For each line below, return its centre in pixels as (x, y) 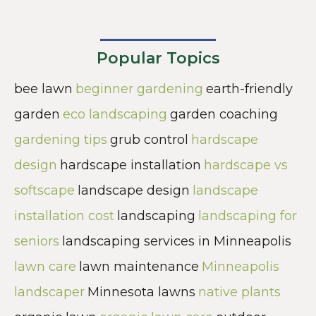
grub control (149, 139)
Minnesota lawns (141, 292)
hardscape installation (130, 165)
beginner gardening (139, 89)
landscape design (134, 190)
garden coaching (224, 114)
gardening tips (61, 139)
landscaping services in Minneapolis (177, 241)
